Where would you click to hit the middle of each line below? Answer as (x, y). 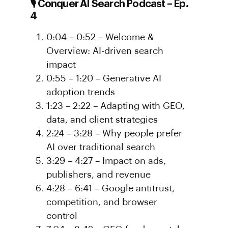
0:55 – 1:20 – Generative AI (104, 78)
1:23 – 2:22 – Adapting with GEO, (116, 106)
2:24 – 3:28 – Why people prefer (115, 133)
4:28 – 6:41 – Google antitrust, (111, 188)
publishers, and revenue (99, 175)
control (62, 216)
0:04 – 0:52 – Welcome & (100, 37)
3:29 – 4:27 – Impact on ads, (106, 161)
